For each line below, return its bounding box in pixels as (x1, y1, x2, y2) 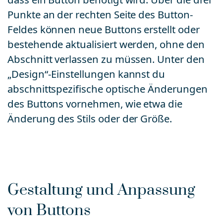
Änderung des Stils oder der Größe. (7, 112, 172, 125)
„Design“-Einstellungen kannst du (7, 68, 166, 80)
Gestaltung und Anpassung (7, 180, 195, 200)
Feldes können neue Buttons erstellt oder (7, 23, 200, 36)
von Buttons (7, 200, 91, 221)
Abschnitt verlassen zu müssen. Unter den (7, 53, 205, 65)
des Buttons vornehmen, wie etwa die (7, 98, 182, 110)
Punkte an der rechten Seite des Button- (7, 8, 193, 21)
